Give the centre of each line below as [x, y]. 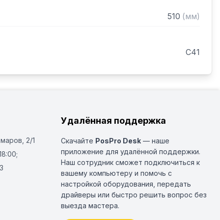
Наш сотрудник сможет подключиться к [130, 162]
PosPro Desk [118, 141]
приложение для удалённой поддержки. [131, 151]
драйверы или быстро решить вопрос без [134, 195]
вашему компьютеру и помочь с [116, 173]
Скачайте [78, 141]
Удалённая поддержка [113, 121]
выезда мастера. [90, 206]
